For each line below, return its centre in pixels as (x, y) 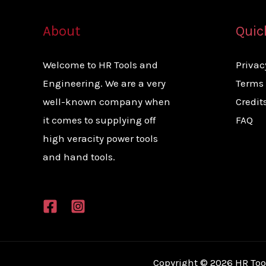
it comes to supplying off (99, 120)
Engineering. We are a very (104, 83)
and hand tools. (79, 157)
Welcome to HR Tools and (100, 65)
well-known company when (107, 102)
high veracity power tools (100, 139)
